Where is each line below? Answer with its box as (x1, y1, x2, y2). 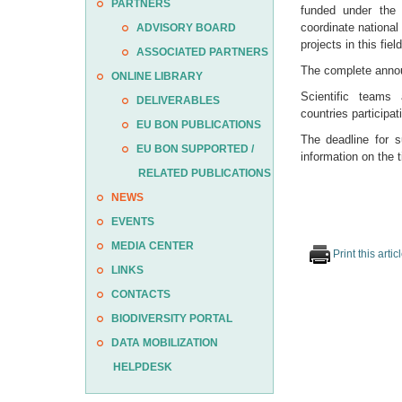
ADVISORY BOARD (135, 22, 236, 34)
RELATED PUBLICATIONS (137, 167, 271, 179)
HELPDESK (112, 361, 172, 373)
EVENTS (110, 215, 154, 228)
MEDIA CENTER (110, 240, 194, 252)
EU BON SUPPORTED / (135, 143, 254, 155)
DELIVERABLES (135, 94, 220, 107)
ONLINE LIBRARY (110, 70, 203, 83)
